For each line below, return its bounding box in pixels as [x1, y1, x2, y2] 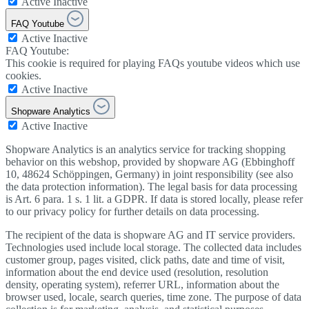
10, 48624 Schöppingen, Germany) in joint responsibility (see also [6, 168, 293, 180]
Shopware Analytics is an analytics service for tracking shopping [6, 143, 286, 155]
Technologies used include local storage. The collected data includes [6, 241, 301, 253]
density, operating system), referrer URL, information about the [6, 278, 279, 290]
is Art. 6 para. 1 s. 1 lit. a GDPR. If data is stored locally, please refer [6, 192, 303, 205]
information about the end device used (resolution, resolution [6, 266, 268, 278]
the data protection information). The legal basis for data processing [6, 180, 297, 192]
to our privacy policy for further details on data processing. [6, 205, 259, 217]
